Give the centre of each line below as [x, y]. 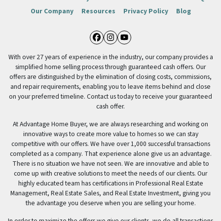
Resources [98, 11]
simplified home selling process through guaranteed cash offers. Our [110, 67]
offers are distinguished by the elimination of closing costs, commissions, [110, 76]
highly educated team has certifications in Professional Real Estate [110, 183]
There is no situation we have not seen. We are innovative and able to [110, 163]
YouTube [148, 47]
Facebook [123, 47]
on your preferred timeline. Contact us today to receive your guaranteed [110, 96]
